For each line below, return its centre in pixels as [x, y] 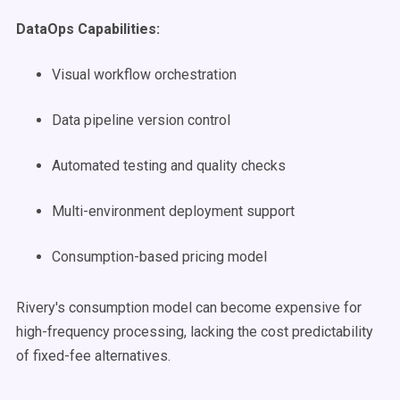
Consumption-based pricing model [159, 257]
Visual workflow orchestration [144, 75]
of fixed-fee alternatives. [93, 356]
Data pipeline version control [141, 120]
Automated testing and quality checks [169, 166]
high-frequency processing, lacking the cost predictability [195, 332]
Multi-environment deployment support [173, 211]
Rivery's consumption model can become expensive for [189, 308]
